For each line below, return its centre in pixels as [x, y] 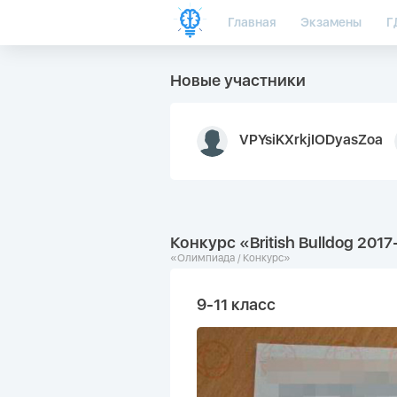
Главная [252, 22]
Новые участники [238, 80]
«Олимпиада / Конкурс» [230, 258]
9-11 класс [236, 304]
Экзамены [331, 22]
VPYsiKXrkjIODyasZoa [311, 140]
